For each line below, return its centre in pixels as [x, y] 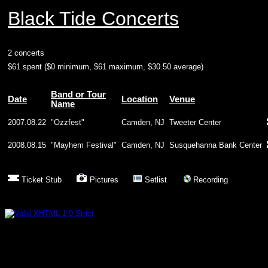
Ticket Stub [48, 180]
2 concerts [26, 53]
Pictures [110, 180]
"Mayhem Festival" [84, 145]
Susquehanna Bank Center [216, 145]
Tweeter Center [195, 122]
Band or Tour [78, 95]
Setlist [163, 180]
